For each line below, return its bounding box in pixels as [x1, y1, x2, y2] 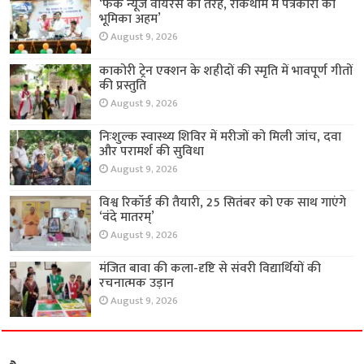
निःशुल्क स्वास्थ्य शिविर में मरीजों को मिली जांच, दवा [99, 125, 342, 148]
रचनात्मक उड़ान [99, 272, 175, 295]
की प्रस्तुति [99, 74, 147, 97]
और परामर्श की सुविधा [99, 140, 205, 162]
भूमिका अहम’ [99, 8, 162, 31]
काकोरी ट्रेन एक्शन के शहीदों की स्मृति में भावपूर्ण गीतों [99, 59, 353, 82]
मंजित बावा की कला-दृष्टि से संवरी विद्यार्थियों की [99, 258, 322, 280]
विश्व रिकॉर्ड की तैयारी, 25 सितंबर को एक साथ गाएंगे [99, 191, 347, 214]
